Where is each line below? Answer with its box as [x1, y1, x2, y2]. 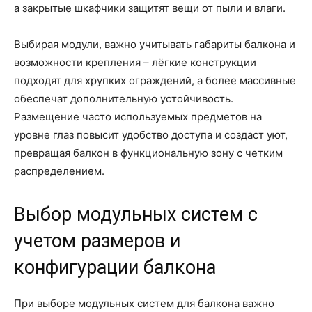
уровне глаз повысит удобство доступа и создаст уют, [14, 128, 288, 142]
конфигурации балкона [14, 256, 216, 279]
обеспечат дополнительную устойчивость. [14, 92, 233, 106]
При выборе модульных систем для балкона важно [14, 297, 274, 311]
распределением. [14, 164, 104, 178]
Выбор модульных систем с [14, 203, 258, 226]
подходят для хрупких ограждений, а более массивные [14, 74, 296, 88]
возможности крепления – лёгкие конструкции [14, 56, 256, 70]
